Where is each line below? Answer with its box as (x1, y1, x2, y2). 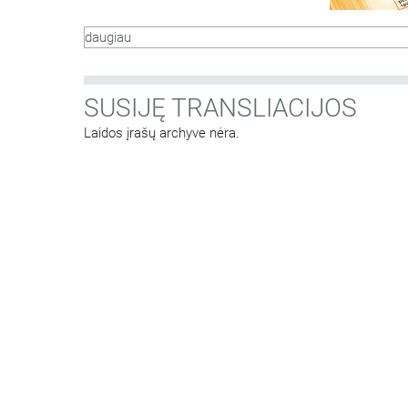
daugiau (85, 29, 131, 46)
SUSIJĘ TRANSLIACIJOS (84, 93, 357, 124)
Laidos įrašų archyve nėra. (84, 125, 240, 142)
